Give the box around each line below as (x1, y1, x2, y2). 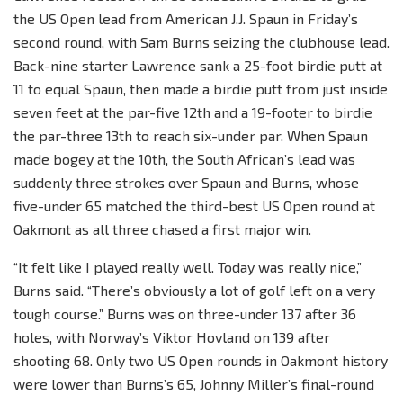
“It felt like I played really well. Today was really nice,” (13, 258, 362, 276)
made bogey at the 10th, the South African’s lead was (13, 150, 355, 168)
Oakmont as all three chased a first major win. (13, 220, 311, 238)
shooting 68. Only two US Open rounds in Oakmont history (13, 352, 388, 370)
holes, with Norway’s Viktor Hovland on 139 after (13, 328, 330, 346)
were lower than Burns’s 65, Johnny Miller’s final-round (13, 375, 374, 393)
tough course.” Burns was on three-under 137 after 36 (13, 305, 356, 323)
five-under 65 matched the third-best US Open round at (13, 197, 375, 215)
